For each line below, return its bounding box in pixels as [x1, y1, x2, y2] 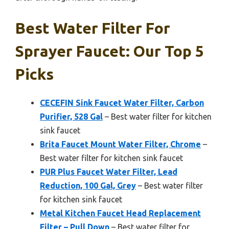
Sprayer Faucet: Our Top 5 [15, 42, 204, 60]
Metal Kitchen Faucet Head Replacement [40, 209, 201, 218]
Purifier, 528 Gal [40, 112, 103, 122]
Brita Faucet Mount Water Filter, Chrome [40, 140, 201, 149]
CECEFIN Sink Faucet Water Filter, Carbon [40, 98, 204, 108]
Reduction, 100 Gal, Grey [40, 181, 136, 191]
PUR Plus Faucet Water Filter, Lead [40, 167, 177, 177]
